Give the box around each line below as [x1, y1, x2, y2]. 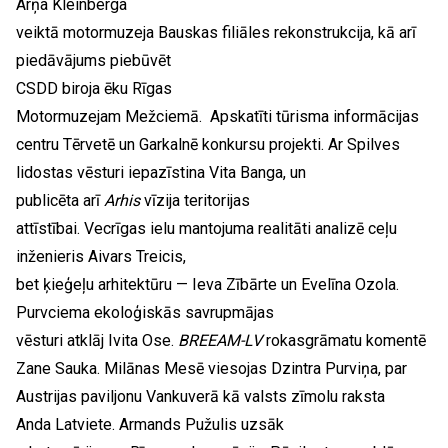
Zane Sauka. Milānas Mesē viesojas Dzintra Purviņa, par [16, 359, 407, 378]
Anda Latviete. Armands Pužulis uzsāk [16, 415, 284, 434]
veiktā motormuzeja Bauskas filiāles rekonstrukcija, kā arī [16, 23, 416, 42]
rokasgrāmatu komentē [262, 331, 426, 350]
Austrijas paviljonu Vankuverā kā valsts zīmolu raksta [16, 387, 385, 406]
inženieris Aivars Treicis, [16, 247, 186, 266]
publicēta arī [16, 191, 104, 210]
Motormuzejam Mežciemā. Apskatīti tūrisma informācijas [16, 107, 419, 126]
